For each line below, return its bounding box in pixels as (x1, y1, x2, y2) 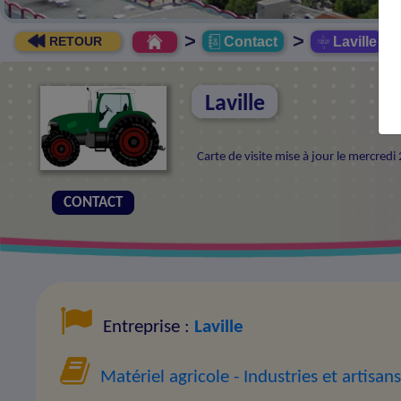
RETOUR (45, 33, 102, 48)
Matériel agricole (99, 368, 229, 388)
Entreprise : (98, 318, 194, 337)
